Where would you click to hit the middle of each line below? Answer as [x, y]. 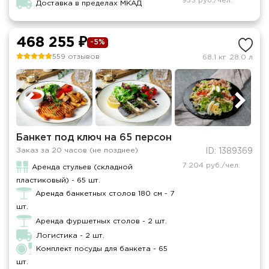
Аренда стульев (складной [82, 168]
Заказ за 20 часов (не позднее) [77, 151]
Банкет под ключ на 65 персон [94, 138]
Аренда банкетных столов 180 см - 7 [105, 194]
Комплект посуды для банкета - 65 [102, 249]
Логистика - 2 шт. [71, 236]
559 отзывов [76, 57]
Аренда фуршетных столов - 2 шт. [101, 222]
